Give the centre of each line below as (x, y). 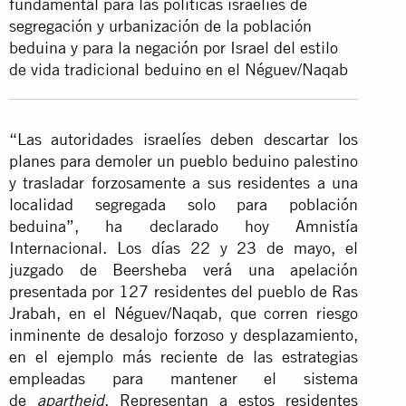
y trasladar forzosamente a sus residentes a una (184, 182)
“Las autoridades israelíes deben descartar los (184, 139)
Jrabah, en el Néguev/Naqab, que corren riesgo (184, 313)
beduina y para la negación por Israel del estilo (174, 47)
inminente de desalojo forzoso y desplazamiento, (184, 334)
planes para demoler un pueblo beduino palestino (184, 160)
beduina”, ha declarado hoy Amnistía (184, 226)
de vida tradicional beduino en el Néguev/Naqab (179, 69)
